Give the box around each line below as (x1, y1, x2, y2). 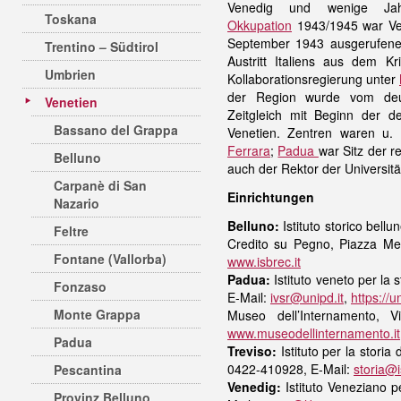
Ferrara (227, 141, 270, 159)
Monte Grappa (54, 305, 141, 323)
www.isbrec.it (227, 252, 301, 270)
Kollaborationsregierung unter (227, 70, 399, 88)
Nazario (54, 194, 99, 212)
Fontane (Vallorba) (54, 250, 166, 268)
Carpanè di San (54, 176, 147, 194)
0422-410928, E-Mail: (227, 360, 354, 378)
